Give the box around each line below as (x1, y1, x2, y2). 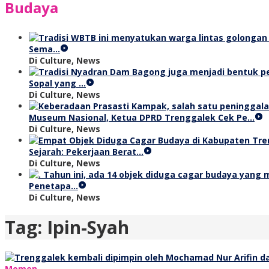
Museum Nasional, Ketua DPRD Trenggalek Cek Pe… (29, 112, 255, 123)
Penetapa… (29, 180, 78, 192)
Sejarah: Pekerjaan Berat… (29, 146, 144, 157)
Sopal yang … (29, 77, 86, 89)
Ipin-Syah (47, 215, 129, 240)
